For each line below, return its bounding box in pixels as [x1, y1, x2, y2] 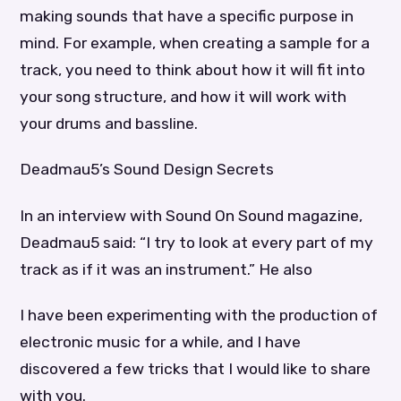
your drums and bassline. [20, 115, 199, 133]
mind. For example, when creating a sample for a [20, 34, 371, 53]
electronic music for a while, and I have [20, 332, 302, 351]
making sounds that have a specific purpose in [20, 7, 354, 26]
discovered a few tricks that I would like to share [20, 359, 371, 378]
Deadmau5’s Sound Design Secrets [20, 160, 275, 179]
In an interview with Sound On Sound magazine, [20, 206, 363, 225]
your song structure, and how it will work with [20, 88, 347, 107]
